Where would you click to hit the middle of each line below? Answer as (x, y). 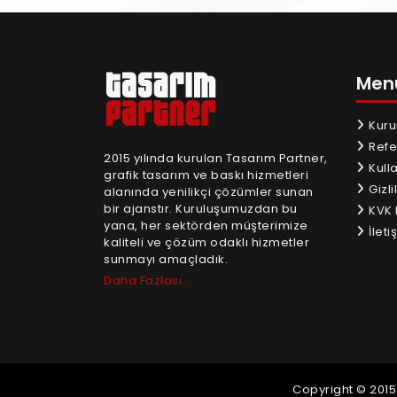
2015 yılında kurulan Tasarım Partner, (216, 159)
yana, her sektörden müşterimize (206, 226)
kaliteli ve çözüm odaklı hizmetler (206, 243)
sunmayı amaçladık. (166, 260)
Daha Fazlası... (148, 281)
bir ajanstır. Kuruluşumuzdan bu (201, 209)
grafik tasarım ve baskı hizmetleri (206, 175)
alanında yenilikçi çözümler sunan (209, 192)
